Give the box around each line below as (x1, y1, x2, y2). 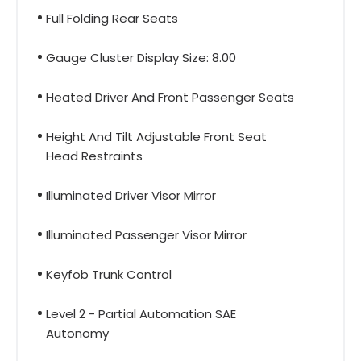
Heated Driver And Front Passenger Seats (46, 88, 294, 106)
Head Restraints (46, 147, 143, 164)
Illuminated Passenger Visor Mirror (46, 226, 247, 243)
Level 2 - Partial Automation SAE (46, 305, 236, 322)
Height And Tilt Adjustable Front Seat (46, 127, 267, 145)
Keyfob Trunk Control (46, 265, 172, 283)
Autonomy (46, 324, 109, 342)
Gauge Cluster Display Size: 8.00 (46, 48, 236, 66)
